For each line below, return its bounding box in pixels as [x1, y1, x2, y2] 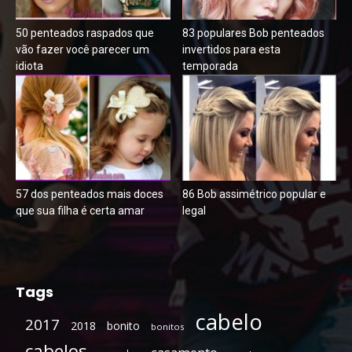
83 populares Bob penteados [181, 26, 324, 39]
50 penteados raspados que [16, 26, 154, 39]
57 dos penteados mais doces [16, 188, 163, 201]
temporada [181, 59, 238, 72]
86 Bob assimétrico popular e [181, 188, 326, 201]
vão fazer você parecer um [16, 42, 149, 56]
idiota [16, 59, 43, 72]
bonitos [151, 321, 184, 333]
